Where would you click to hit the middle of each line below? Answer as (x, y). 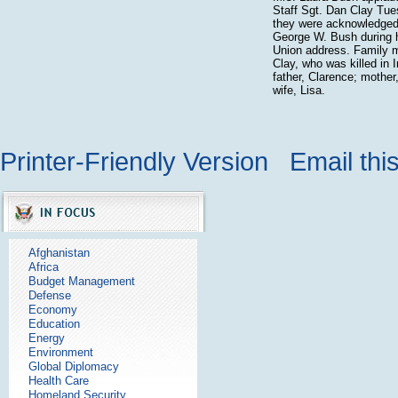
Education (54, 324)
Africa (44, 267)
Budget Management (82, 281)
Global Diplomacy (74, 366)
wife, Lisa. (298, 90)
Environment (61, 352)
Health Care (59, 381)
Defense (50, 295)
